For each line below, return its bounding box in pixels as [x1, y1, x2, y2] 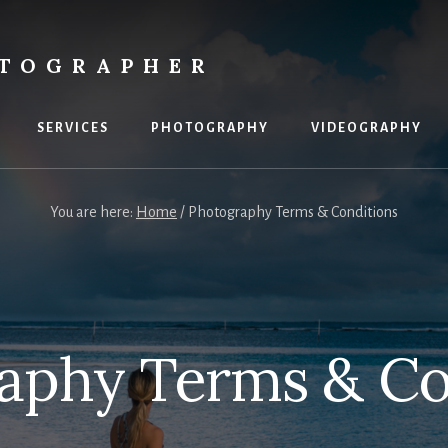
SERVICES [37, 121, 109, 135]
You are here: [50, 204, 136, 220]
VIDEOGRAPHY [311, 121, 422, 135]
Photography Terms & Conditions [185, 204, 398, 220]
